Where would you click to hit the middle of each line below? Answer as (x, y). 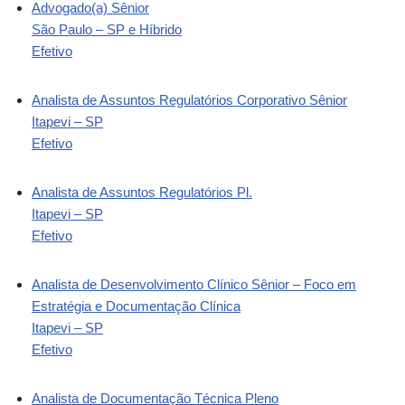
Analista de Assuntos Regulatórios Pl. (142, 192)
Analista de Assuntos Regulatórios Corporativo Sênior (189, 99)
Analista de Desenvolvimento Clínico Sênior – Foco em (194, 284)
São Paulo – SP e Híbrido (107, 29)
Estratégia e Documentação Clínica (136, 306)
